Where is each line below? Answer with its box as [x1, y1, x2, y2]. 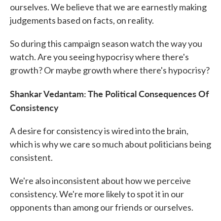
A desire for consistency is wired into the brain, [10, 125, 188, 137]
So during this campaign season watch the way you [10, 38, 202, 49]
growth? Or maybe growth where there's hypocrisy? [10, 65, 210, 76]
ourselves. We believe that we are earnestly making [10, 1, 207, 13]
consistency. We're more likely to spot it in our [10, 188, 184, 200]
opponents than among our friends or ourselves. [10, 202, 193, 213]
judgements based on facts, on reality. [10, 15, 154, 26]
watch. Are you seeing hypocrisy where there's [10, 51, 189, 63]
